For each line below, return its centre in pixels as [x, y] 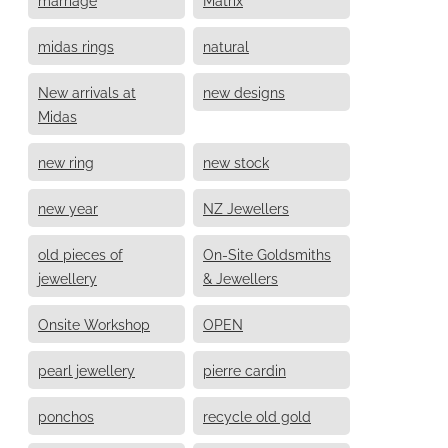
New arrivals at [87, 92]
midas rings [76, 46]
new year [68, 208]
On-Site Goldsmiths [267, 254]
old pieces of [80, 254]
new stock [236, 162]
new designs [244, 92]
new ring [66, 162]
